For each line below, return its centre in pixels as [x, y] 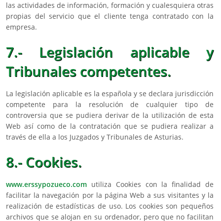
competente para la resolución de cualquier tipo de [110, 105]
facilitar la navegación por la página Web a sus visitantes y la [110, 195]
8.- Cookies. [44, 162]
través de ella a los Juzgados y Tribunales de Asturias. [95, 137]
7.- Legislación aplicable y [110, 52]
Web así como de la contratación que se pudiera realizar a [110, 126]
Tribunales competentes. [89, 71]
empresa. [21, 27]
